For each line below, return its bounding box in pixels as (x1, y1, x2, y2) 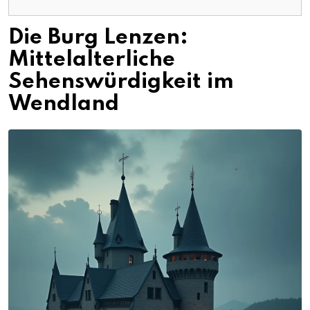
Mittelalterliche (8, 48, 175, 71)
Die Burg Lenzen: (8, 26, 188, 48)
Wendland (8, 93, 119, 115)
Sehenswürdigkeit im (8, 71, 234, 93)
